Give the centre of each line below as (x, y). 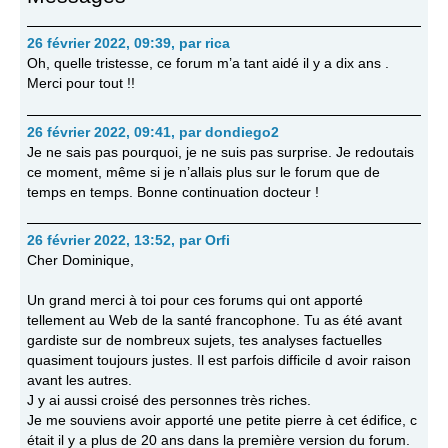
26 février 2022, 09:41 (98, 132)
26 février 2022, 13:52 (98, 240)
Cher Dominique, (80, 260)
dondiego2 (241, 132)
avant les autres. (79, 381)
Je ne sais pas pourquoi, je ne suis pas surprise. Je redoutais (220, 152)
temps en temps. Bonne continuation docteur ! (172, 192)
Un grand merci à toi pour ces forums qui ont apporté (194, 301)
